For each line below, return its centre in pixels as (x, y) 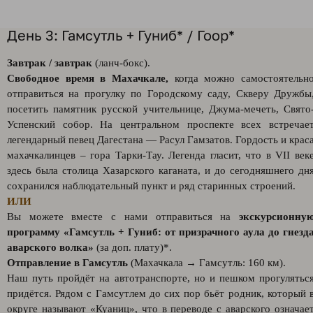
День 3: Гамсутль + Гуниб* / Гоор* (121, 35)
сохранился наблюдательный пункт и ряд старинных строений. (151, 186)
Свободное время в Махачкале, (88, 78)
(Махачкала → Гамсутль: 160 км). (207, 263)
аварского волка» (50, 247)
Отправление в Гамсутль (67, 263)
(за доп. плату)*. (133, 247)
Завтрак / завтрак (51, 63)
